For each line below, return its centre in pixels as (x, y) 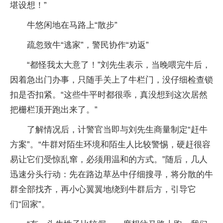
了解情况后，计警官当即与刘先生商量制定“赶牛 (117, 129)
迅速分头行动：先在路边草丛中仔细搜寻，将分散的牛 (111, 174)
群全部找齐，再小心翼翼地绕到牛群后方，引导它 (103, 189)
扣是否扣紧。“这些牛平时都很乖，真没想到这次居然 (109, 95)
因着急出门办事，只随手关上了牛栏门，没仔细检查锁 (111, 80)
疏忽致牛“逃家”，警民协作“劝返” (88, 45)
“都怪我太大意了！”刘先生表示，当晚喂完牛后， (119, 65)
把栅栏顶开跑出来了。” (54, 110)
